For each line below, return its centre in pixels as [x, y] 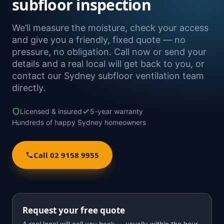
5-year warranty [116, 111]
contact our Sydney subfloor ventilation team [108, 75]
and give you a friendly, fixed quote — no [99, 39]
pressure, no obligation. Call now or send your [109, 51]
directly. [29, 87]
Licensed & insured [51, 111]
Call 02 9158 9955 [66, 155]
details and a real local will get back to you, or [108, 63]
